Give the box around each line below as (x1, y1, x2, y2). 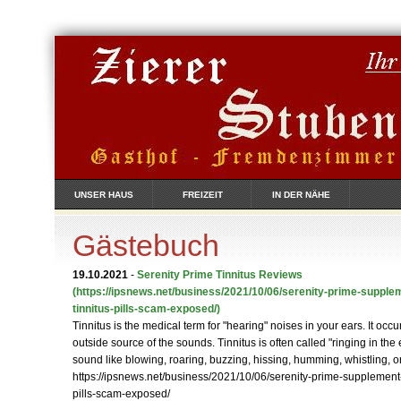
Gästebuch (73, 229, 219, 262)
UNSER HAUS (74, 190, 133, 200)
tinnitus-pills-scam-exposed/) (73, 303, 220, 315)
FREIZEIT (182, 190, 223, 200)
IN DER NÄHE (271, 190, 330, 200)
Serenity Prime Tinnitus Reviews (137, 269, 303, 281)
